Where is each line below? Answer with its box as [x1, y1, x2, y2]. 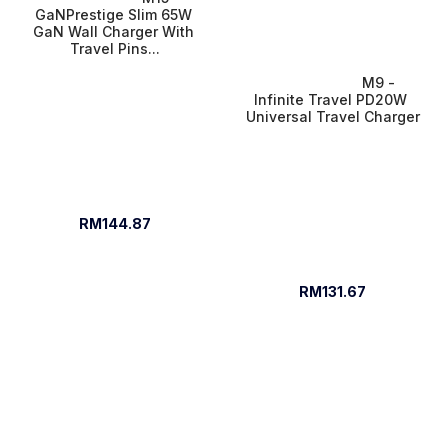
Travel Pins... [70, 39, 161, 57]
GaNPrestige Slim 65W [34, 5, 196, 23]
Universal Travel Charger [245, 107, 420, 125]
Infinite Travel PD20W [254, 90, 412, 108]
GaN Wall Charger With [32, 22, 198, 40]
